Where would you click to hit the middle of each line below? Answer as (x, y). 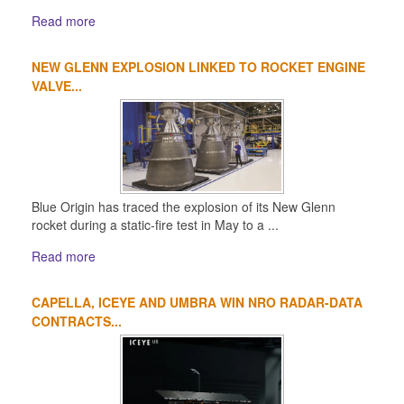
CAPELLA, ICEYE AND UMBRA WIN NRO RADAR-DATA (197, 302)
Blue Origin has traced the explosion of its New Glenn (184, 206)
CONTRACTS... (77, 321)
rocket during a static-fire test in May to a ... (155, 224)
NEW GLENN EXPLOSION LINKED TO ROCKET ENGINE (198, 67)
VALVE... (57, 86)
